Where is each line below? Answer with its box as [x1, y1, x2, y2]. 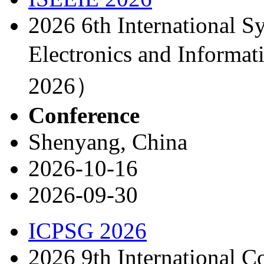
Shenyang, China [28, 128, 187, 154]
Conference [28, 102, 140, 128]
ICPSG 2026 [28, 217, 147, 243]
